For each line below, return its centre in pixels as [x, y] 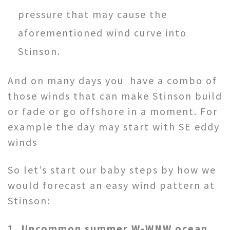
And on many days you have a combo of [112, 80]
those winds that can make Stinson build [115, 95]
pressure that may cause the [93, 14]
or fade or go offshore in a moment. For [113, 111]
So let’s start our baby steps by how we [112, 169]
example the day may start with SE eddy [114, 126]
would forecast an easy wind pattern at [111, 185]
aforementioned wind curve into [102, 32]
